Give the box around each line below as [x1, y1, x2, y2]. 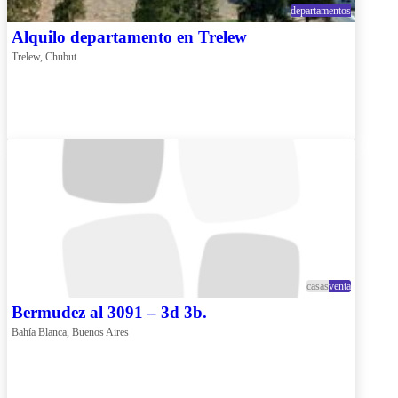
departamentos [291, 4, 351, 18]
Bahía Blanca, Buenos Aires [12, 326, 129, 339]
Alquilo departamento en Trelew [12, 28, 247, 47]
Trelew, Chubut [12, 51, 76, 64]
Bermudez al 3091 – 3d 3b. [12, 303, 207, 322]
